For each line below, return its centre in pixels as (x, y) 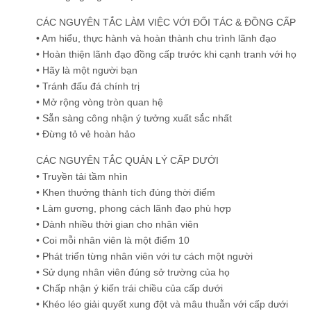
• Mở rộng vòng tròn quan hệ (100, 102)
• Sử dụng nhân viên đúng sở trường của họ (133, 272)
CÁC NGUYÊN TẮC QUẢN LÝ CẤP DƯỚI (127, 161)
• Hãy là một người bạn (87, 70)
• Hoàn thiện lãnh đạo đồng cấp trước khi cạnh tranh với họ (166, 54)
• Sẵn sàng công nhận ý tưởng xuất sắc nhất (134, 118)
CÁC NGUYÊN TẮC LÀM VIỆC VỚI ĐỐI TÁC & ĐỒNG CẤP (166, 23)
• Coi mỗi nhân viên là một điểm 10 (113, 241)
